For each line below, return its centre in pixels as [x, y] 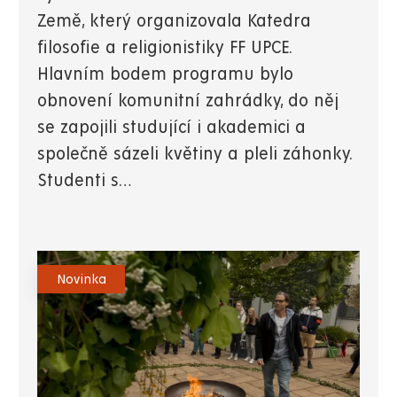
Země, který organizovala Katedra [174, 21]
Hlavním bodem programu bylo [165, 74]
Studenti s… [84, 181]
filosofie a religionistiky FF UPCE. [164, 48]
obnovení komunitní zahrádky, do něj [188, 101]
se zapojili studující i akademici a [171, 128]
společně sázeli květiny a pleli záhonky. [195, 154]
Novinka [81, 279]
